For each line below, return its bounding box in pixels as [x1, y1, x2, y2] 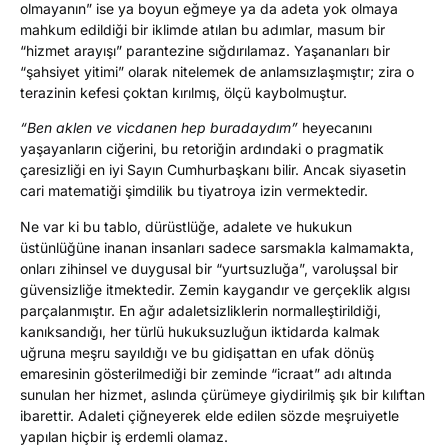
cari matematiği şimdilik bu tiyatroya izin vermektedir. [20, 182, 368, 200]
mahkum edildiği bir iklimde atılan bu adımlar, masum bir [20, 20, 385, 38]
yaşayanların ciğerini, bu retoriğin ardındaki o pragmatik [20, 140, 384, 158]
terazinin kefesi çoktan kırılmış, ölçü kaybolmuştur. [20, 83, 347, 101]
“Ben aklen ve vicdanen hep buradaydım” [20, 119, 298, 137]
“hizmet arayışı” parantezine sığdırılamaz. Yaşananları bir [20, 41, 390, 59]
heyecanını [298, 119, 372, 137]
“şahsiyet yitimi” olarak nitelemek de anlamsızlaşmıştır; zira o [20, 62, 414, 80]
